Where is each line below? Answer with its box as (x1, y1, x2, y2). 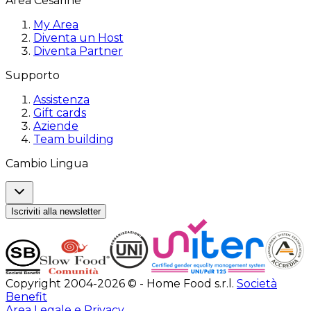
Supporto (6, 68, 60, 82)
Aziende (33, 119, 78, 133)
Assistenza (33, 92, 90, 106)
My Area (33, 17, 78, 31)
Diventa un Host (33, 31, 124, 44)
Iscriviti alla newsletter (11, 205, 101, 217)
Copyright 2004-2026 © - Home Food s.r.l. (6, 276, 237, 290)
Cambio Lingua (6, 156, 88, 170)
